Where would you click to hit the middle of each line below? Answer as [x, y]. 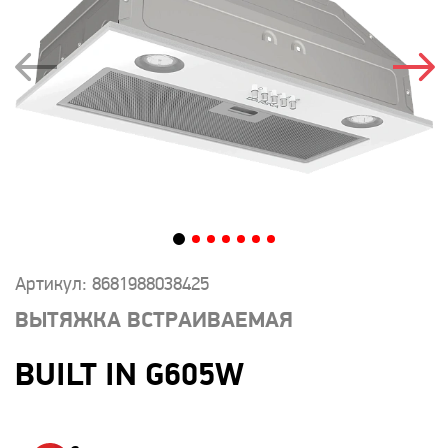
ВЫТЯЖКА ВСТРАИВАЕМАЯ [154, 321]
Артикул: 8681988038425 [112, 285]
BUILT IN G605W [129, 377]
